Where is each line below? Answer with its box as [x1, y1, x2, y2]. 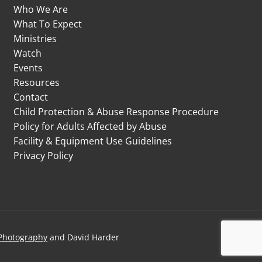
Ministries [13, 32, 57, 46]
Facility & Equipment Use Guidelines [13, 135, 173, 148]
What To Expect [13, 18, 82, 31]
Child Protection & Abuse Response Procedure [13, 105, 219, 119]
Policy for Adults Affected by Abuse [13, 120, 167, 133]
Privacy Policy [13, 149, 74, 163]
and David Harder [47, 232, 119, 243]
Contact [13, 91, 49, 104]
